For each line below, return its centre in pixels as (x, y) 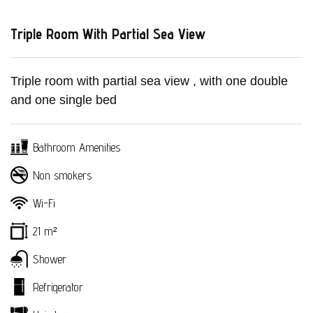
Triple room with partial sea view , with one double (149, 81)
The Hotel (156, 278)
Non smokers (60, 175)
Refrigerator (56, 287)
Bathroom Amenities (75, 147)
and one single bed (64, 100)
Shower (48, 259)
